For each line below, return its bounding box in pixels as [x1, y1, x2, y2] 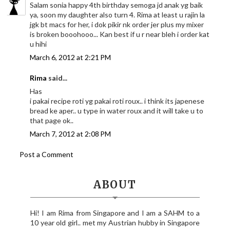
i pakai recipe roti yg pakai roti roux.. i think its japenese [30, 97, 205, 106]
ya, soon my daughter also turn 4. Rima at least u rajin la [30, 10, 205, 20]
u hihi [30, 40, 47, 49]
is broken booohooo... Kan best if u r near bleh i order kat [30, 30, 210, 39]
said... [47, 73, 68, 83]
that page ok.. [30, 116, 74, 125]
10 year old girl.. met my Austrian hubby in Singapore [30, 218, 200, 227]
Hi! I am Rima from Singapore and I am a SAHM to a [30, 208, 200, 218]
